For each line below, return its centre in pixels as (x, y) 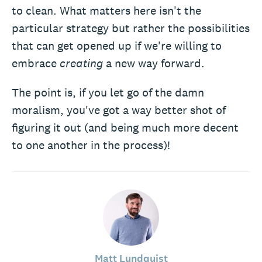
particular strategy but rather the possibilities (131, 28)
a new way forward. (154, 63)
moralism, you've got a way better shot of (119, 110)
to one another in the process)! (91, 145)
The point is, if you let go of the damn (108, 92)
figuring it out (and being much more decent (125, 127)
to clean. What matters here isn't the (106, 11)
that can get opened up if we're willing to (117, 46)
